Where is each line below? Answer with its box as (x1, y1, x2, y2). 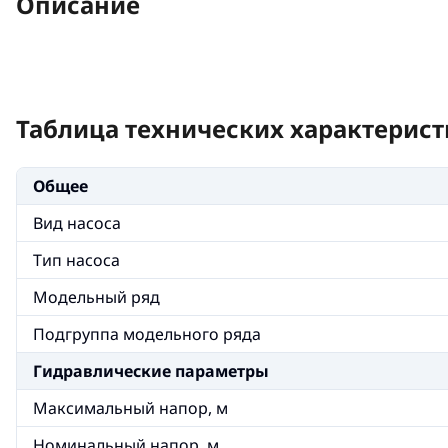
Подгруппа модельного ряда (33, 323, 261, 345)
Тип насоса (33, 249, 120, 271)
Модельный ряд (33, 286, 160, 308)
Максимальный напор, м (33, 397, 228, 419)
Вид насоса (33, 212, 121, 234)
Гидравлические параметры (33, 360, 269, 382)
